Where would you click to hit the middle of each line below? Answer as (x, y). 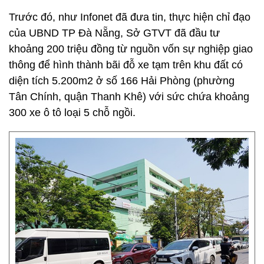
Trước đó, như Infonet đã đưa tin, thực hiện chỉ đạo (130, 17)
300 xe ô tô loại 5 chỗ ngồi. (72, 113)
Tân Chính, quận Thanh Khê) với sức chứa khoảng (129, 97)
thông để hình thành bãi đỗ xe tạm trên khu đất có (126, 65)
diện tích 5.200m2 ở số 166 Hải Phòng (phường (122, 81)
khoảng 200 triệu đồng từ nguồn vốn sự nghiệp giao (131, 49)
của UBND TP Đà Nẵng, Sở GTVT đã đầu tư (114, 33)
